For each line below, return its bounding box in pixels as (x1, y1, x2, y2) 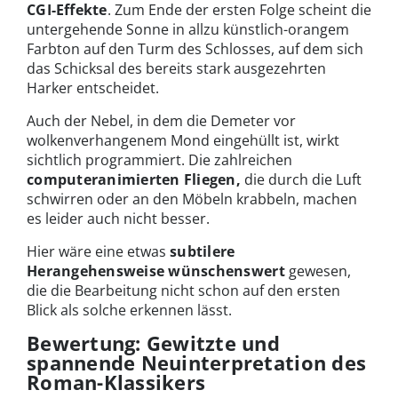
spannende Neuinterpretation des (27, 349, 367, 377)
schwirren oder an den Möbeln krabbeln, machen (27, 189, 357, 210)
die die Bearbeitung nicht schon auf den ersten (27, 281, 340, 301)
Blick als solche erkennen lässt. (27, 300, 232, 321)
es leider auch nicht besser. (27, 209, 210, 229)
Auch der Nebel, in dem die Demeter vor (27, 111, 296, 131)
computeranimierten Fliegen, (27, 170, 242, 190)
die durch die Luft (241, 170, 362, 190)
